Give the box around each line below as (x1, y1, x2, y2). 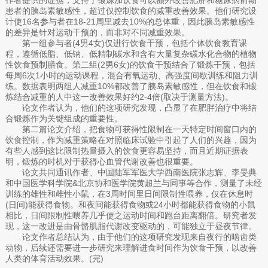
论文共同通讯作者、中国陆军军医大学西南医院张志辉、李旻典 (5, 167, 257, 177)
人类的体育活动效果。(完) (5, 253, 103, 263)
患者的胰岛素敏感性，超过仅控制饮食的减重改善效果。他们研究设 (5, 5, 257, 16)
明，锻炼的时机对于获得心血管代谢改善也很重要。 (5, 156, 198, 166)
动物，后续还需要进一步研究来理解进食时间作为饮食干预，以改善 (5, 242, 257, 252)
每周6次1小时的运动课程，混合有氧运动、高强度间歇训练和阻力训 (5, 70, 258, 80)
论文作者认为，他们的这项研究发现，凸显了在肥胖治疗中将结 (5, 102, 257, 112)
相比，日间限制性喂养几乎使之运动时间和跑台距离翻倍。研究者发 (5, 210, 257, 220)
